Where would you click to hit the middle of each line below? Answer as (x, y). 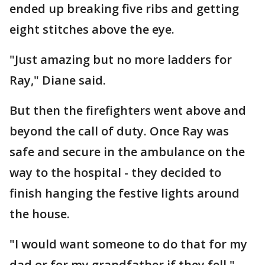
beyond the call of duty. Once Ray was (119, 131)
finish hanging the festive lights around (125, 193)
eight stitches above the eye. (93, 29)
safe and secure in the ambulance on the (127, 152)
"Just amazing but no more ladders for (121, 59)
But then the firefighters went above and (128, 110)
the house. (40, 214)
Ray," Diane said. (58, 80)
